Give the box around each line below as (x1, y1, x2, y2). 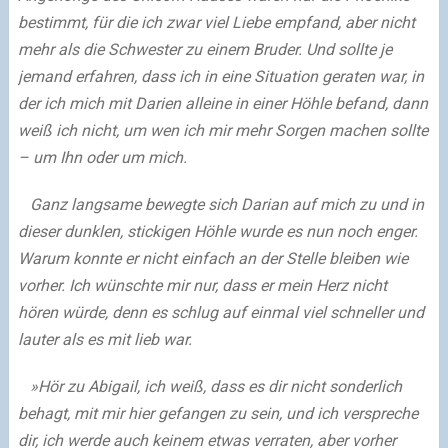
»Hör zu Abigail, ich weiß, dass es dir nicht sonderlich (17, 377, 402, 397)
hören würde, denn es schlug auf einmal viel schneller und (17, 303, 424, 323)
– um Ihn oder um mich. (17, 148, 187, 168)
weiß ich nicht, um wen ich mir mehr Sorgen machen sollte (17, 121, 428, 141)
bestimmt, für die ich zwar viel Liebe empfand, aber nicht (17, 13, 415, 33)
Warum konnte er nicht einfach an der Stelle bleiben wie (17, 249, 408, 269)
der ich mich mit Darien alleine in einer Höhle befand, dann (17, 94, 428, 114)
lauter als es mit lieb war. (17, 330, 192, 350)
